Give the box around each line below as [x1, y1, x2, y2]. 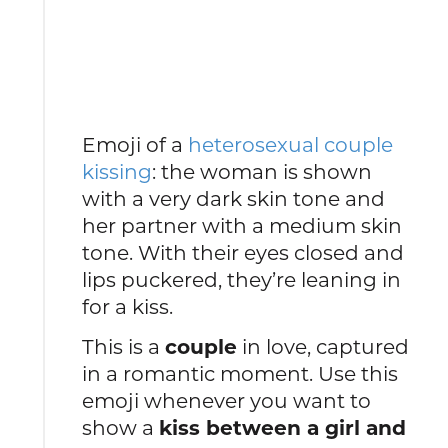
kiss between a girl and [159, 415, 407, 441]
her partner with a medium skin [82, 213, 403, 239]
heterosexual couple [188, 132, 394, 158]
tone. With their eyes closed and [82, 240, 405, 266]
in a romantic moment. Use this [82, 361, 399, 387]
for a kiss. [82, 294, 174, 320]
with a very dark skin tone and [82, 186, 386, 212]
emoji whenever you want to [82, 388, 372, 414]
